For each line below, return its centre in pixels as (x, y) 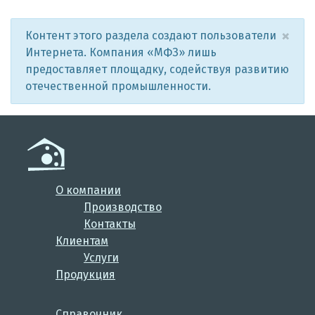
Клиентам (82, 241)
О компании (88, 191)
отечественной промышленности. (118, 86)
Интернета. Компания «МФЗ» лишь (121, 53)
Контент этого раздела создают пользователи (151, 36)
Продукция (85, 275)
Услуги (101, 258)
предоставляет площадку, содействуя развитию (157, 70)
